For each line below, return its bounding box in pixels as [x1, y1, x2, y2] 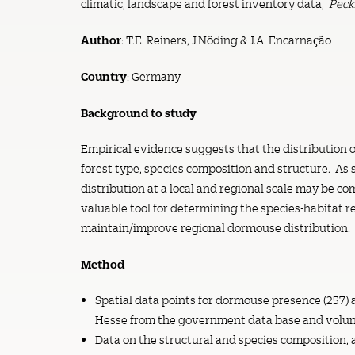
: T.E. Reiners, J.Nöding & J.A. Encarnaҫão [121, 32, 331, 48]
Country [81, 68, 127, 84]
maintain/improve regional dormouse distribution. [81, 220, 350, 235]
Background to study [81, 105, 197, 120]
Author [81, 32, 121, 48]
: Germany [127, 69, 181, 84]
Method [81, 256, 124, 272]
